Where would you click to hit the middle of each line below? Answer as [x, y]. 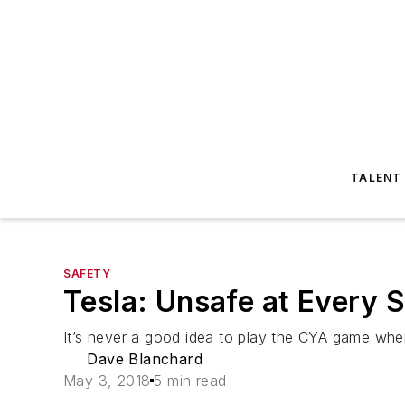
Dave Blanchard [145, 359]
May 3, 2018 [107, 381]
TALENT [377, 178]
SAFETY [87, 273]
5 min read [190, 381]
